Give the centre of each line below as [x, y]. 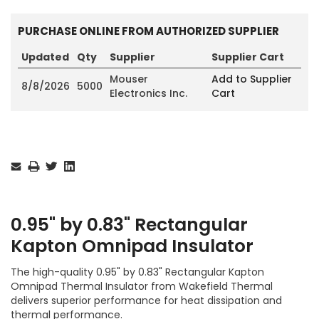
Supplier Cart [248, 57]
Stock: [24, 158]
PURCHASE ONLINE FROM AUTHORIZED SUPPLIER [148, 31]
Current [28, 145]
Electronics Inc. [148, 93]
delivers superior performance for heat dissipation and [146, 300]
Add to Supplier [252, 79]
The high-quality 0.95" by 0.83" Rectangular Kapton [137, 272]
